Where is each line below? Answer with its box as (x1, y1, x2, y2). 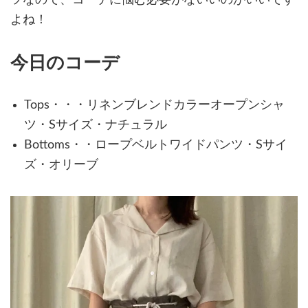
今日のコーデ (10, 52, 120, 73)
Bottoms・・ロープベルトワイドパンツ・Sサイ (24, 138, 287, 151)
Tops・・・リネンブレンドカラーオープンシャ (24, 98, 285, 111)
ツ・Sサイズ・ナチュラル (24, 118, 167, 131)
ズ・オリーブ (24, 158, 98, 171)
